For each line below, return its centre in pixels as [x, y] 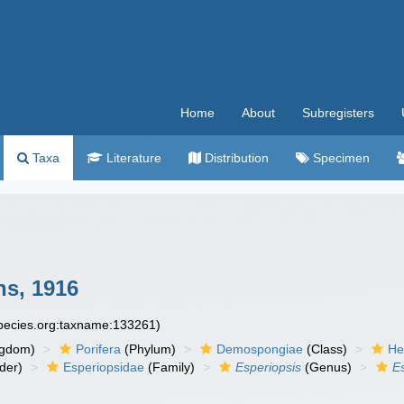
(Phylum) [149, 349]
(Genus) [327, 367]
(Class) [326, 349]
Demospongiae [260, 349]
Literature [132, 158]
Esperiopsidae [104, 367]
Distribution [235, 158]
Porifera [99, 349]
